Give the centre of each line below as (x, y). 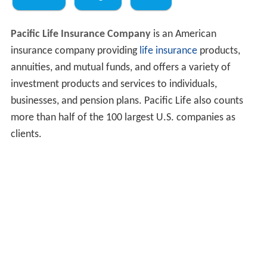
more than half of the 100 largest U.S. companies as (123, 118)
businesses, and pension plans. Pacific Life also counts (127, 101)
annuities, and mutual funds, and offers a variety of (120, 68)
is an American (183, 35)
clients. (26, 135)
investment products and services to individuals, (114, 85)
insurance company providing (75, 51)
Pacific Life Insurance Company (80, 35)
